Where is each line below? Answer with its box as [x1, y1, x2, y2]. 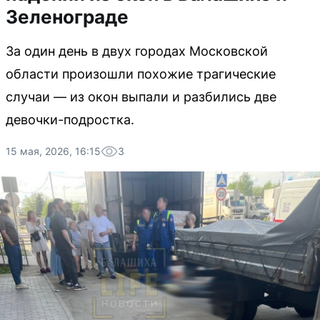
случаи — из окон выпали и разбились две [6, 89, 276, 104]
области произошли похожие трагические [6, 66, 276, 81]
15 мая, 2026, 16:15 [6, 145, 101, 157]
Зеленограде [6, 6, 129, 28]
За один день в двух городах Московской [6, 44, 268, 59]
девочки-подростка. [6, 112, 134, 127]
